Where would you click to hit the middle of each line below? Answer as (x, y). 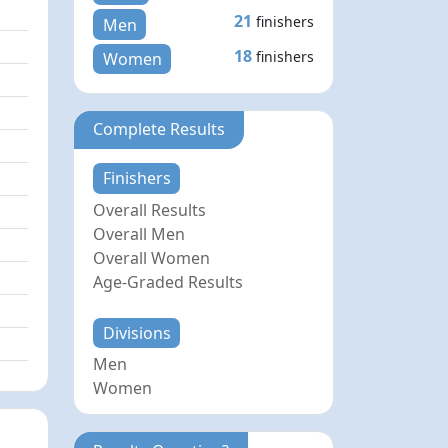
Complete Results (159, 129)
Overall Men (139, 233)
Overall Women (152, 257)
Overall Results (150, 209)
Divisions (136, 332)
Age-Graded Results (168, 281)
